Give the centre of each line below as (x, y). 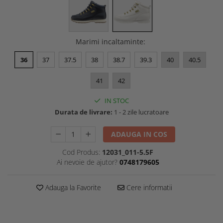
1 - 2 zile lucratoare (140, 112)
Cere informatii (148, 187)
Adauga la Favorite (72, 187)
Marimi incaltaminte (110, 41)
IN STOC (116, 100)
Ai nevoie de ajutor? (87, 162)
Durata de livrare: (83, 112)
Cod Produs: (81, 152)
